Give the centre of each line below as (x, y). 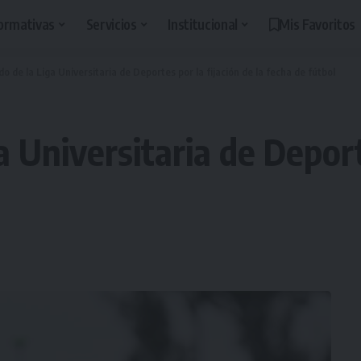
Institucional (203, 24)
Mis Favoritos (317, 24)
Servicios (111, 24)
